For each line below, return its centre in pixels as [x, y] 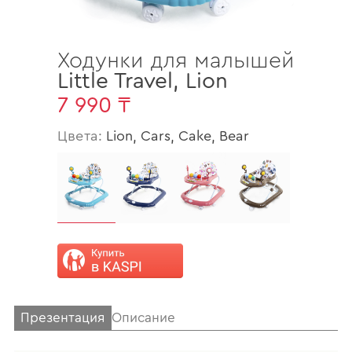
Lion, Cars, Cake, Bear [178, 136]
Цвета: [82, 136]
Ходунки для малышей [176, 61]
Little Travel [115, 81]
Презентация [62, 318]
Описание [143, 318]
